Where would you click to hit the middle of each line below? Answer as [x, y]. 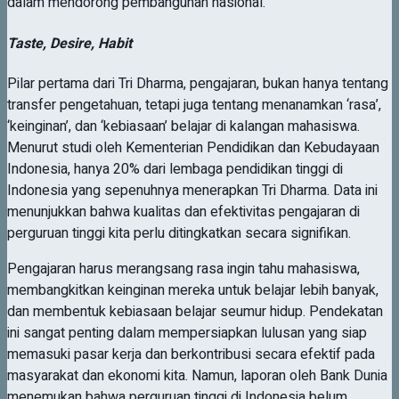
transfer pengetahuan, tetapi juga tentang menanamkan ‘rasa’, [194, 105]
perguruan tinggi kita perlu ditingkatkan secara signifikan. [179, 233]
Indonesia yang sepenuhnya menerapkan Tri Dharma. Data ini [192, 190]
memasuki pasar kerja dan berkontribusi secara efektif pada [191, 354]
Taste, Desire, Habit [69, 43]
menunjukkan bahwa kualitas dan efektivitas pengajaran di [183, 212]
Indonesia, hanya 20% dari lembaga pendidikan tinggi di [175, 169]
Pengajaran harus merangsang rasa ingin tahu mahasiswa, [183, 269]
